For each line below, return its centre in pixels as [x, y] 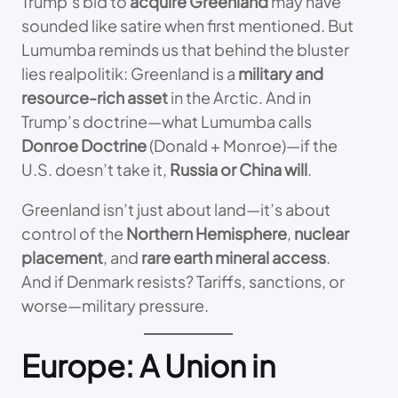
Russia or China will [239, 169]
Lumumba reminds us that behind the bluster [185, 49]
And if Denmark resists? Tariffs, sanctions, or [183, 281]
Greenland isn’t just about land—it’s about [176, 209]
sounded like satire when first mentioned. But [187, 25]
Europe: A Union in [148, 365]
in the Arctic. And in [239, 97]
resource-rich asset [95, 97]
